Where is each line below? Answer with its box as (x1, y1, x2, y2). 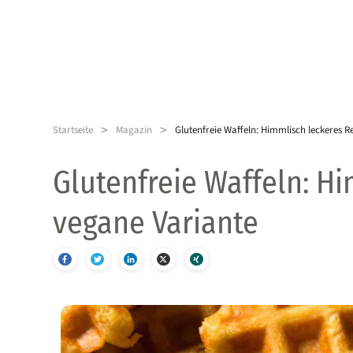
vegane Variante (53, 204, 258, 242)
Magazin (116, 123, 152, 137)
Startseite (53, 123, 93, 137)
